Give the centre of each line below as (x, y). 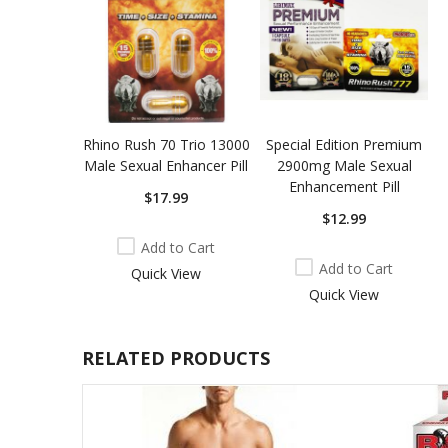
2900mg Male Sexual (344, 165)
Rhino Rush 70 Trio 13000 (166, 144)
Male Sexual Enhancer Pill (166, 165)
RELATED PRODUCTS (176, 357)
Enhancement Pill (344, 186)
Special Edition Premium (344, 144)
